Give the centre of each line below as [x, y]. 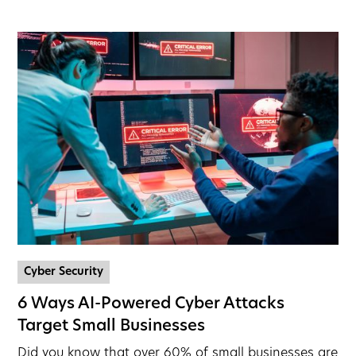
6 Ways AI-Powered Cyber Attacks [151, 305]
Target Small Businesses [112, 327]
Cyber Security [64, 273]
